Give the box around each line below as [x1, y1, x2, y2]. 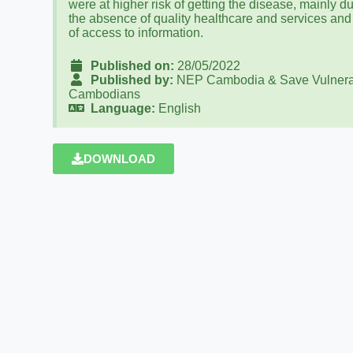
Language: [84, 102, 156, 115]
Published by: [84, 73, 174, 87]
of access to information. [69, 26, 204, 39]
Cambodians [69, 87, 141, 101]
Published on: [84, 59, 175, 72]
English [155, 102, 202, 115]
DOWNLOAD [84, 152, 156, 165]
